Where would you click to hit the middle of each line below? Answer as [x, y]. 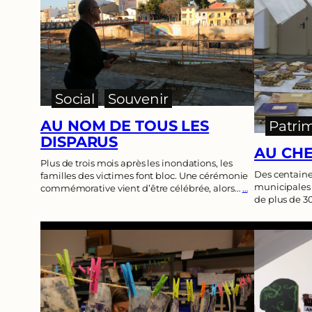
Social [75, 99]
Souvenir [138, 99]
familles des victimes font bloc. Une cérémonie [145, 175]
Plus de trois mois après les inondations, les [136, 163]
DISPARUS [79, 141]
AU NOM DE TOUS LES [125, 125]
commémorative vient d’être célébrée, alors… [141, 188]
